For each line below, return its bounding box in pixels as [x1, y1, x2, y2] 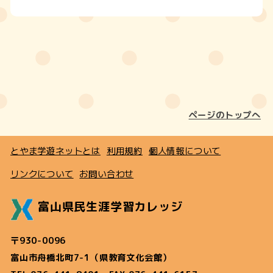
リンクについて [10, 166, 74, 180]
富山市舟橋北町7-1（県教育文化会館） [10, 252, 172, 264]
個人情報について [148, 143, 221, 157]
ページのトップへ [188, 108, 261, 121]
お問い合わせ [79, 166, 134, 180]
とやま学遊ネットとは [10, 143, 101, 157]
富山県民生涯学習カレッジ [38, 198, 183, 215]
